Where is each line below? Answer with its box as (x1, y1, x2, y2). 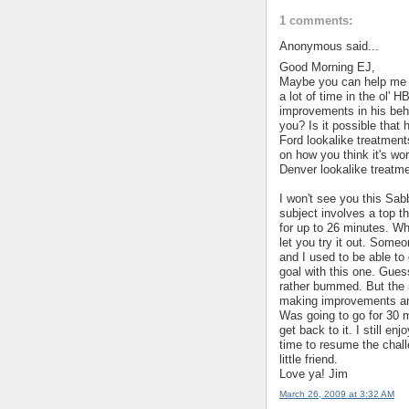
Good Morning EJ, (279, 59, 375, 74)
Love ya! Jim (279, 366, 348, 381)
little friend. (279, 351, 338, 366)
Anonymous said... (279, 39, 379, 54)
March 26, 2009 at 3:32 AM (279, 389, 394, 400)
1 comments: (279, 14, 352, 28)
